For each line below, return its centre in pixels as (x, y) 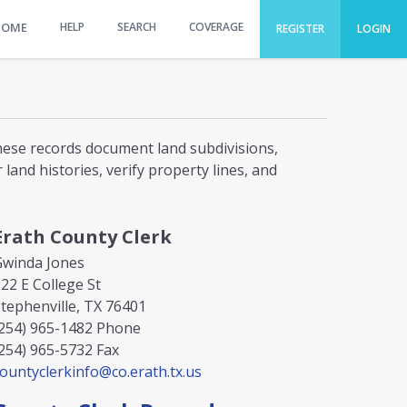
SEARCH (137, 27)
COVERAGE (216, 27)
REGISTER (300, 29)
